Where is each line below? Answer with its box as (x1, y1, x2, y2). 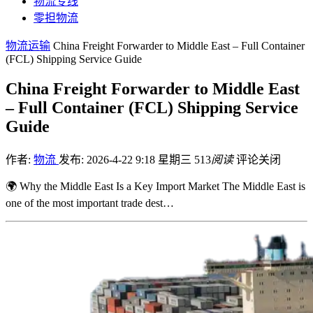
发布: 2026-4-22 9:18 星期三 (59, 153, 194, 166)
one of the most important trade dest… (6, 196, 174, 209)
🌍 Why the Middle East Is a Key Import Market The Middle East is (6, 180, 305, 192)
